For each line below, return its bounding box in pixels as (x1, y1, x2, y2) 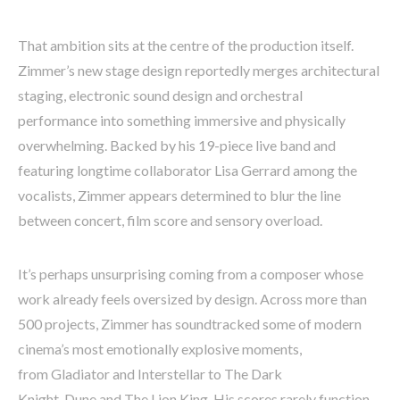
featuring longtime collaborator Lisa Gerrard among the (18, 161, 357, 179)
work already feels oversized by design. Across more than (18, 289, 367, 307)
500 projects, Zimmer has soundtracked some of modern (18, 314, 362, 332)
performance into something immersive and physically (18, 111, 346, 129)
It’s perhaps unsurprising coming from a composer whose (18, 264, 363, 282)
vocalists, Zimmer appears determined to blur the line (18, 186, 341, 204)
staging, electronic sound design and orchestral (18, 86, 303, 104)
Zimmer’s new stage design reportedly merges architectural (18, 61, 379, 79)
